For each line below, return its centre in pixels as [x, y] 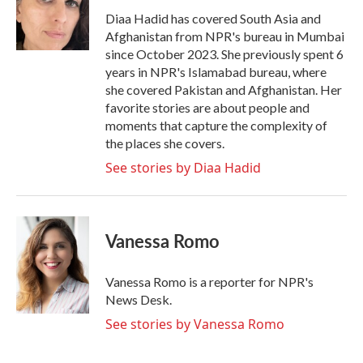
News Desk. [139, 299]
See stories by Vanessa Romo [195, 324]
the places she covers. [165, 143]
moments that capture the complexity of [216, 125]
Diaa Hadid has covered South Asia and [213, 18]
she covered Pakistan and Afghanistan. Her [224, 90]
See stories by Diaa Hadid [183, 168]
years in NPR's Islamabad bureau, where [216, 72]
